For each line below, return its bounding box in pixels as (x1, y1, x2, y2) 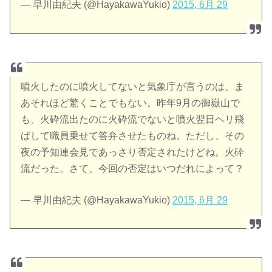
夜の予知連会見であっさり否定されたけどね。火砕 (21, 146, 245, 157)
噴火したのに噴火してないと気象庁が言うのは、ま (21, 81, 245, 92)
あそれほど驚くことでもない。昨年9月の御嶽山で (21, 97, 240, 108)
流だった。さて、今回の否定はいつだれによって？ (21, 163, 245, 174)
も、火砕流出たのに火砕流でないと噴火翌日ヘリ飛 (21, 114, 245, 124)
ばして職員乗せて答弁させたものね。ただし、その (21, 130, 245, 141)
